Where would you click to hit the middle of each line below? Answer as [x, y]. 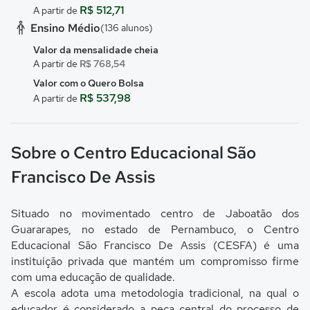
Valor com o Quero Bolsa [89, 83]
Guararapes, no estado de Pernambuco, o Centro [155, 229]
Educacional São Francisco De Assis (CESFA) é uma [155, 245]
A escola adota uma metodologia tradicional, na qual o [155, 293]
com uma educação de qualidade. [93, 277]
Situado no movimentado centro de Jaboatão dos [155, 213]
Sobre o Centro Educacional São [134, 153]
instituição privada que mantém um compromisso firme [155, 261]
